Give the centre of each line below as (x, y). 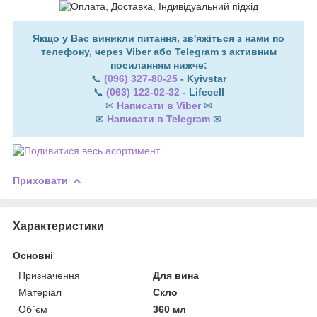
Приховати (40, 180)
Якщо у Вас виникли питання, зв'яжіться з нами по (158, 38)
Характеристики (58, 226)
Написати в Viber (158, 105)
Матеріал (40, 292)
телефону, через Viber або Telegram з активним (158, 51)
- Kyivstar (202, 78)
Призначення (49, 275)
